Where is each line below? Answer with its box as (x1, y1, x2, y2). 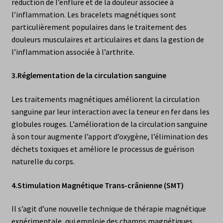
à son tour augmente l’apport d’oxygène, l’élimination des (11, 131, 208, 142)
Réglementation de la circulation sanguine (17, 70, 166, 81)
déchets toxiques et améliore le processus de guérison (11, 144, 194, 154)
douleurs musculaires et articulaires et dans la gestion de (11, 34, 204, 44)
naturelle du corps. (11, 156, 75, 167)
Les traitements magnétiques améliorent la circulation (11, 94, 200, 105)
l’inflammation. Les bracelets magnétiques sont (11, 9, 176, 19)
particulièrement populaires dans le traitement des (11, 21, 187, 32)
